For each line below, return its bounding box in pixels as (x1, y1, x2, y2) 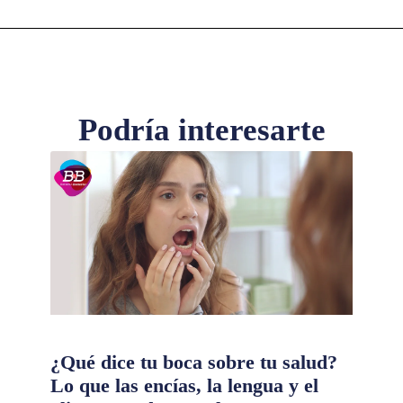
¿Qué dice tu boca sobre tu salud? (49, 350, 337, 373)
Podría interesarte (77, 112, 326, 148)
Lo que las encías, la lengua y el (49, 373, 318, 397)
